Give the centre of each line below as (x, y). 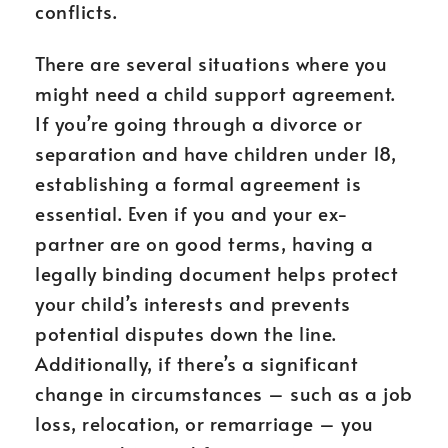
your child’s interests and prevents (193, 303)
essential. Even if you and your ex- (192, 213)
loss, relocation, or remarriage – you (204, 423)
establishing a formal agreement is (198, 183)
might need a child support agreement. (215, 93)
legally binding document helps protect (216, 273)
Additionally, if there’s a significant (196, 363)
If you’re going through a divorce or (198, 123)
